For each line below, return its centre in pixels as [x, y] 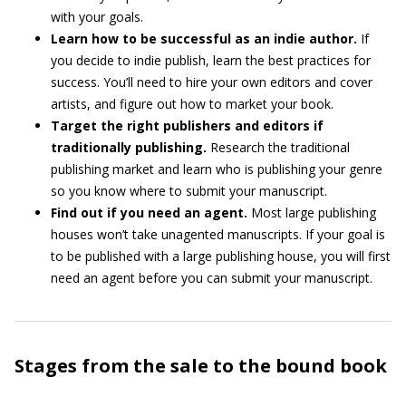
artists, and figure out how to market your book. [192, 104]
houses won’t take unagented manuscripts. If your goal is [218, 234]
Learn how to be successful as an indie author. [204, 39]
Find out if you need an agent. [149, 213]
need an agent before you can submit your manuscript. [212, 278]
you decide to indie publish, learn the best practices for [211, 60]
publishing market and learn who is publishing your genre [217, 169]
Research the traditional [278, 147]
